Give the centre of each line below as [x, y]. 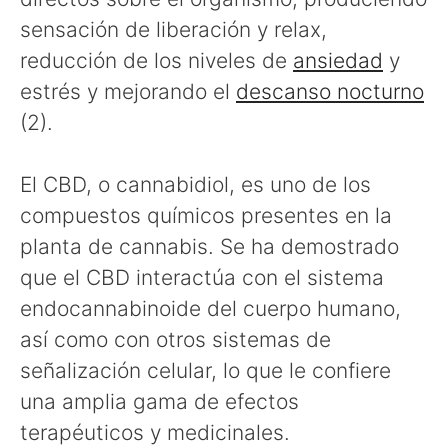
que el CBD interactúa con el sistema [202, 278]
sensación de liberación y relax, [173, 29]
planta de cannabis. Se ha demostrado [209, 247]
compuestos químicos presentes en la [206, 216]
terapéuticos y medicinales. [155, 433]
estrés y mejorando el [128, 91]
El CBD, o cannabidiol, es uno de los [195, 185]
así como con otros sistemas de [175, 340]
